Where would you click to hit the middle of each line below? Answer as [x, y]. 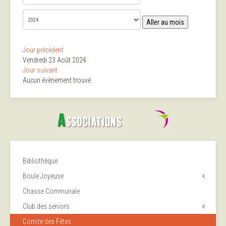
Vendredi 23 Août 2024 [54, 60]
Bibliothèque [40, 161]
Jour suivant [40, 70]
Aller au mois [165, 22]
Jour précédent [43, 50]
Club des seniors [46, 207]
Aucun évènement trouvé [57, 80]
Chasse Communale [51, 191]
